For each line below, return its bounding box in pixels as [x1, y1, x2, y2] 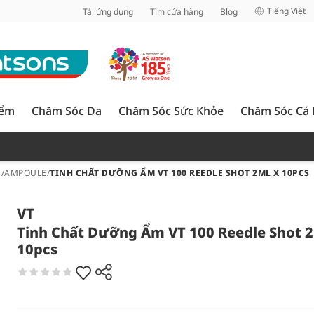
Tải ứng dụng [83, 5, 133, 18]
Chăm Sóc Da [32, 103, 102, 118]
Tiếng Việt [267, 5, 306, 17]
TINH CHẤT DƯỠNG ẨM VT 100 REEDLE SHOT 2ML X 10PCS [50, 167, 310, 179]
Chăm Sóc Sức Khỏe [118, 103, 224, 118]
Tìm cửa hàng [150, 5, 203, 18]
